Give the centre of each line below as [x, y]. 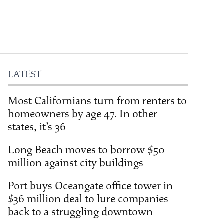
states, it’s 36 [37, 127]
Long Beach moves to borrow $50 [86, 150]
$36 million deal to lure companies [88, 199]
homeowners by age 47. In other [83, 114]
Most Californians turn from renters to [97, 101]
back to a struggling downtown [80, 212]
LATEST [25, 75]
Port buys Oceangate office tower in [90, 186]
